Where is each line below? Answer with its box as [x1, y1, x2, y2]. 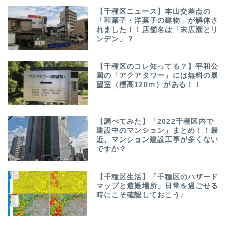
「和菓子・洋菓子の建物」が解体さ [96, 17, 219, 25]
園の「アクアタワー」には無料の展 [96, 72, 219, 80]
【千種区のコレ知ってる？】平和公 [96, 63, 219, 71]
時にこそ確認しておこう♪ [96, 191, 185, 199]
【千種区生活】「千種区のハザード [96, 173, 219, 181]
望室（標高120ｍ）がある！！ [96, 81, 202, 89]
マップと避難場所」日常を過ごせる [96, 182, 219, 190]
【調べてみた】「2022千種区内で [96, 118, 214, 126]
